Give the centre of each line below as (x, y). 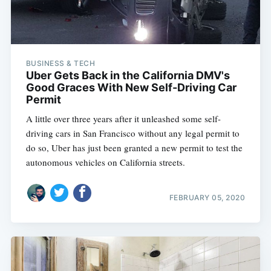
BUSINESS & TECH (60, 63)
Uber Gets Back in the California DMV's (128, 75)
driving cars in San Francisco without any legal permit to (132, 133)
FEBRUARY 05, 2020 (207, 198)
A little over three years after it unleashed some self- (123, 118)
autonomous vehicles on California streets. (105, 162)
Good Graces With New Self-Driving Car (131, 87)
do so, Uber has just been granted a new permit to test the (134, 147)
